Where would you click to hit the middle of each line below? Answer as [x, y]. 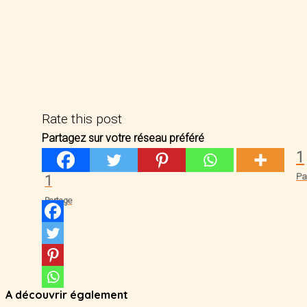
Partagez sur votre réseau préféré [123, 138]
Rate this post [82, 119]
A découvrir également [67, 295]
